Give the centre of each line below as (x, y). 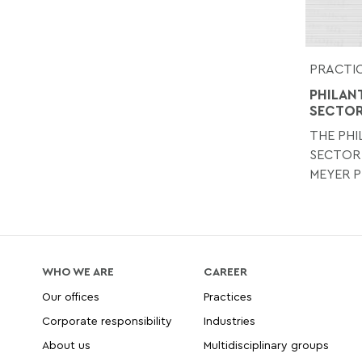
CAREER (226, 271)
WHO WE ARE (78, 271)
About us (66, 344)
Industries (230, 320)
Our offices (71, 296)
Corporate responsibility (107, 320)
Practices (228, 296)
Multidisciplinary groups (267, 344)
